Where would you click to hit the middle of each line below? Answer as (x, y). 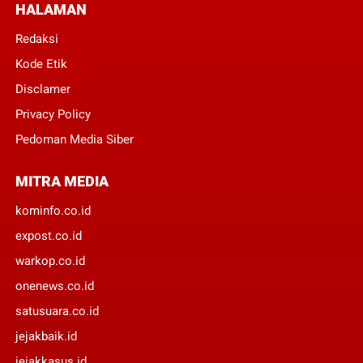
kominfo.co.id (53, 210)
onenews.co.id (54, 286)
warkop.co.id (50, 261)
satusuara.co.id (57, 311)
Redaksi (36, 38)
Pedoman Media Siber (74, 139)
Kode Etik (41, 64)
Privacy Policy (53, 114)
